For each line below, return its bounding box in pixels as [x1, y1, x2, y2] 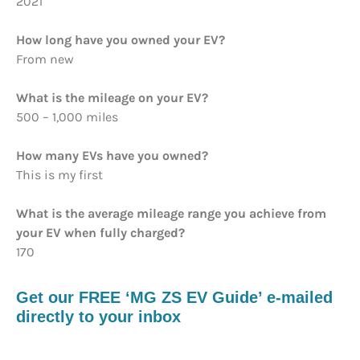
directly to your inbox [16, 308, 181, 326]
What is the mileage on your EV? [16, 90, 208, 106]
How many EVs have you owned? [16, 148, 208, 164]
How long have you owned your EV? [16, 32, 225, 48]
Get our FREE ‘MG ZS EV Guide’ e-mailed [16, 288, 333, 307]
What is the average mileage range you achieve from [16, 206, 326, 222]
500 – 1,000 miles [16, 109, 118, 125]
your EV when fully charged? [16, 225, 185, 241]
